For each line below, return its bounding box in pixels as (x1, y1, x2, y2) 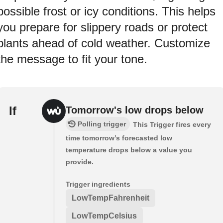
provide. (66, 157, 94, 166)
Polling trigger (78, 119, 126, 128)
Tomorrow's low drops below (66, 104, 204, 115)
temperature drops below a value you (66, 145, 192, 154)
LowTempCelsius (72, 211, 137, 220)
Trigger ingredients (66, 180, 130, 188)
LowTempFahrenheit (72, 193, 149, 202)
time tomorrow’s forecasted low (66, 133, 172, 142)
